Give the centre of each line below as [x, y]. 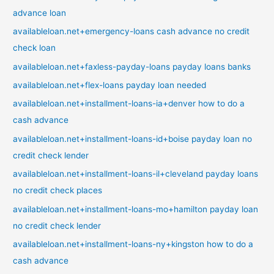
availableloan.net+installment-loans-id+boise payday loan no [133, 139]
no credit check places [58, 191]
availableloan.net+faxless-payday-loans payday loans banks [132, 66]
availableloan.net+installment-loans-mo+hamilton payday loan [136, 209]
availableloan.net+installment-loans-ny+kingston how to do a [133, 244]
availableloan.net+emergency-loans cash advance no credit [131, 31]
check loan [35, 48]
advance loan [40, 13]
